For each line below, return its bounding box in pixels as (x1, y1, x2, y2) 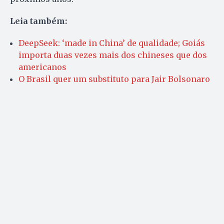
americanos (18, 61, 66, 72)
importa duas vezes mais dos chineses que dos (18, 49, 207, 60)
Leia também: (10, 15, 67, 26)
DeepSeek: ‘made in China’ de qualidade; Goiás (18, 37, 205, 48)
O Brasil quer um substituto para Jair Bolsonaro (18, 73, 210, 84)
